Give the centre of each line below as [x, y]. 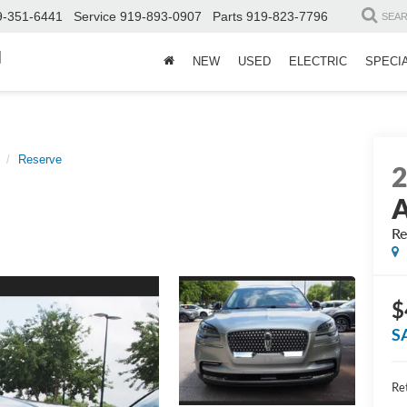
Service [95, 17]
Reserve [40, 159]
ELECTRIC [318, 62]
